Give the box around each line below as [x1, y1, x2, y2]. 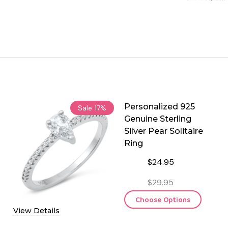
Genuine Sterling [124, 113, 191, 124]
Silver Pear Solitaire [124, 126, 203, 136]
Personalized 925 [124, 101, 195, 111]
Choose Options [135, 194, 190, 204]
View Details [13, 206, 60, 215]
